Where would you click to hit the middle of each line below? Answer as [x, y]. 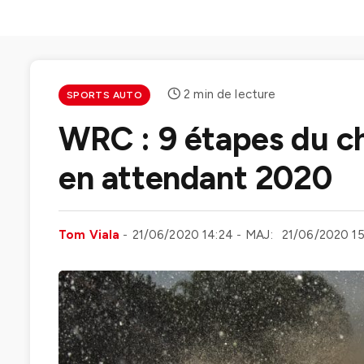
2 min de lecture [230, 94]
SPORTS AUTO [104, 95]
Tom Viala [89, 235]
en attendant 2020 [195, 178]
